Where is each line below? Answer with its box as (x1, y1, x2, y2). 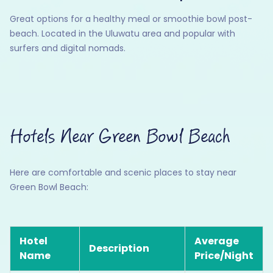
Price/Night (194, 249, 253, 263)
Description (89, 241, 149, 256)
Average (194, 234, 239, 249)
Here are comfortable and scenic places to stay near (10, 166, 236, 179)
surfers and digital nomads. (10, 42, 126, 55)
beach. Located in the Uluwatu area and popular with (10, 27, 235, 40)
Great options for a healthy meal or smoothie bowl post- (10, 13, 252, 26)
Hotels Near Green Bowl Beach (10, 127, 230, 147)
